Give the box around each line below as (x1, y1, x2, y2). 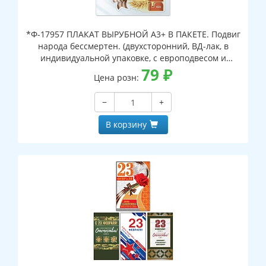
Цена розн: (94, 72, 141, 84)
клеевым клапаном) (93, 64, 173, 76)
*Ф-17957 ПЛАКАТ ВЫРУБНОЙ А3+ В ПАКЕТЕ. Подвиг (26, 28, 240, 40)
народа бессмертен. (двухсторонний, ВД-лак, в (37, 40, 229, 52)
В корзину (105, 119, 147, 131)
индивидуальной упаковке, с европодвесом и (40, 52, 226, 64)
